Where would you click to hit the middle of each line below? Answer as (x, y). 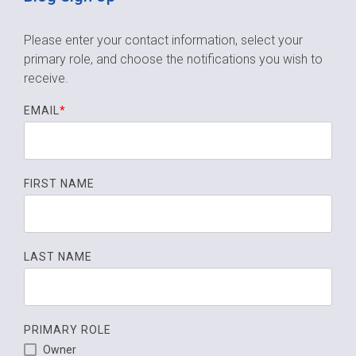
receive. (46, 79)
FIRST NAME (59, 184)
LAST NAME (58, 257)
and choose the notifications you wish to (209, 60)
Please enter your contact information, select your (163, 41)
